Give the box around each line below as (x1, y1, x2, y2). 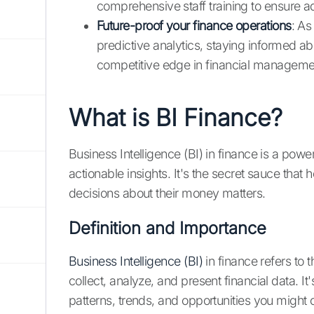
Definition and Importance (69, 218, 266, 239)
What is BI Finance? (69, 103, 282, 132)
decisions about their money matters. (69, 186, 266, 201)
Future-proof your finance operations (97, 18, 292, 34)
